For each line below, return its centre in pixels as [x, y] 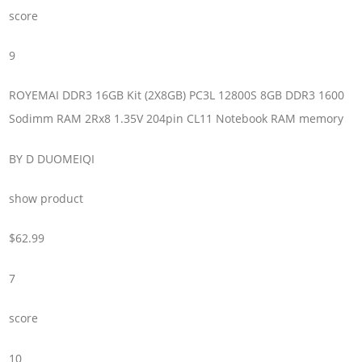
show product [46, 199]
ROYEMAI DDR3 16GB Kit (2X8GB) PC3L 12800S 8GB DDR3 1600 [177, 95]
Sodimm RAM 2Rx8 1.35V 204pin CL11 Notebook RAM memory [177, 119]
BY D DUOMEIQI [52, 158]
